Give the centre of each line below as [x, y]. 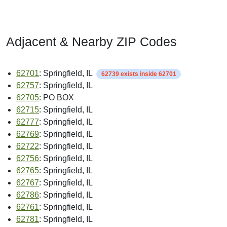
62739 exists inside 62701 [139, 74]
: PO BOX [56, 98]
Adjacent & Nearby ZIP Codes [91, 42]
